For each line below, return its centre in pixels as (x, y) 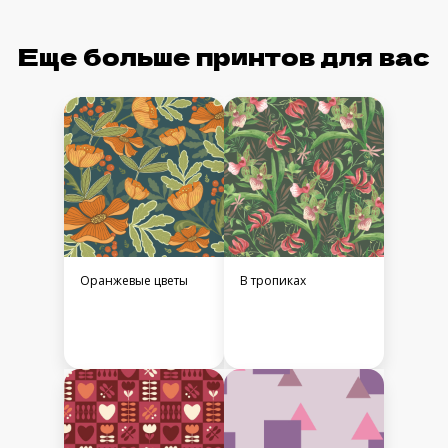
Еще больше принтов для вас (224, 56)
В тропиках (273, 281)
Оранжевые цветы (134, 281)
